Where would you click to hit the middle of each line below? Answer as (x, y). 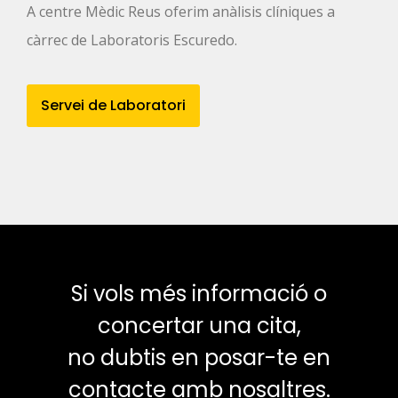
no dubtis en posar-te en (199, 358)
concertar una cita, (199, 326)
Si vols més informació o (199, 294)
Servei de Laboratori (113, 106)
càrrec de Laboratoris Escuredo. (132, 40)
